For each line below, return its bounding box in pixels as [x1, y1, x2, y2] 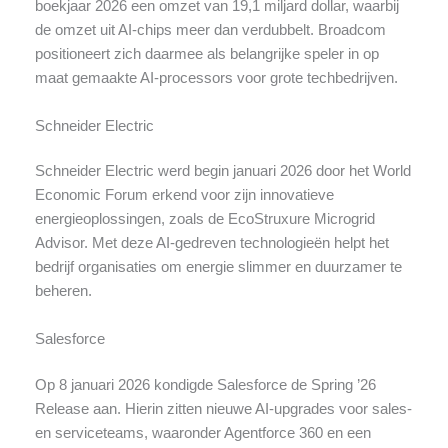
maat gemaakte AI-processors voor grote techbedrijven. [34, 70, 398, 87]
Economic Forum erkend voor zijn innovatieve [34, 187, 334, 204]
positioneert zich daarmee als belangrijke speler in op [34, 46, 379, 63]
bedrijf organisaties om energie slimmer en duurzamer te [34, 259, 402, 276]
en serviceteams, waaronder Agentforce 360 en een [34, 424, 371, 441]
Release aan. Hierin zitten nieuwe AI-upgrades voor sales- [34, 400, 412, 417]
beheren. [34, 283, 92, 300]
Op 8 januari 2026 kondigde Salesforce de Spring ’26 [34, 376, 376, 393]
